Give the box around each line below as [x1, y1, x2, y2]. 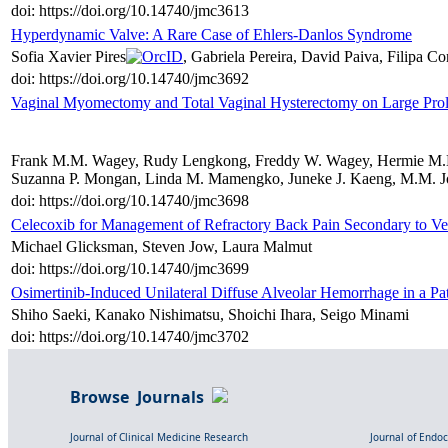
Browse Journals [70, 386, 212, 409]
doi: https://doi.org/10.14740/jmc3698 [11, 192, 249, 210]
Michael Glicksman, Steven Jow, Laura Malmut [11, 238, 312, 256]
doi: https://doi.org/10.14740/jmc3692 [11, 70, 249, 88]
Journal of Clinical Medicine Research [70, 430, 248, 445]
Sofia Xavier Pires [11, 48, 126, 66]
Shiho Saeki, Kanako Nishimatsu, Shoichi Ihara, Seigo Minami [11, 306, 409, 324]
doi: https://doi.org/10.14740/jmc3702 [11, 328, 249, 346]
